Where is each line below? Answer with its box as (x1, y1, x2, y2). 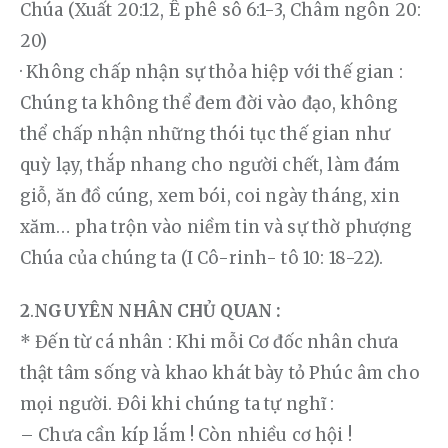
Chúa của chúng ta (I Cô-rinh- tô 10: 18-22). (20, 247, 384, 270)
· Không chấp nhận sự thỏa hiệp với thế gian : (20, 61, 407, 84)
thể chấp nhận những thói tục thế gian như (20, 123, 395, 146)
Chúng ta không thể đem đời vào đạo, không (20, 92, 403, 115)
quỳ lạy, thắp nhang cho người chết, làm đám (20, 154, 405, 177)
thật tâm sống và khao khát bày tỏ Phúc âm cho (20, 362, 424, 385)
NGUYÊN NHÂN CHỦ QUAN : (34, 300, 282, 323)
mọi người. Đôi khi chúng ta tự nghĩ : (20, 393, 335, 416)
